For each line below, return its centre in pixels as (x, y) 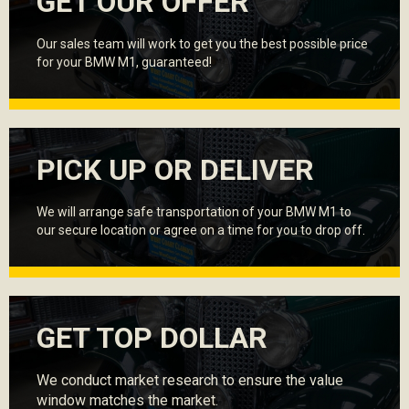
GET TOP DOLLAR (152, 338)
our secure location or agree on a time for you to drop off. (201, 230)
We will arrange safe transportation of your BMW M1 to (194, 212)
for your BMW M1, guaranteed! (124, 62)
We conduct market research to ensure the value (190, 380)
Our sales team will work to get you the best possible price (202, 44)
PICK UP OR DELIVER (175, 170)
